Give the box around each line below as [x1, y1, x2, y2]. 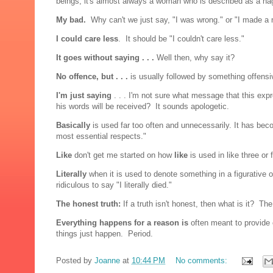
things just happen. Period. [56, 229, 153, 239]
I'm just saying [56, 91, 112, 101]
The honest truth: [56, 199, 123, 209]
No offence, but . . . [56, 72, 130, 82]
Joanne [94, 256, 120, 266]
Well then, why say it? [157, 53, 235, 63]
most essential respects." [56, 132, 146, 141]
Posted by [56, 256, 94, 266]
